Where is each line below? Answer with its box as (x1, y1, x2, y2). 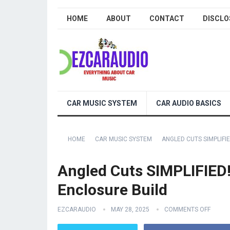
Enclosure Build (57, 181, 167, 199)
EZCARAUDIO (57, 206, 96, 213)
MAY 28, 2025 (111, 206, 149, 213)
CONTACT (149, 14, 184, 23)
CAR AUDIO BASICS (156, 99, 221, 107)
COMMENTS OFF (164, 206, 210, 213)
